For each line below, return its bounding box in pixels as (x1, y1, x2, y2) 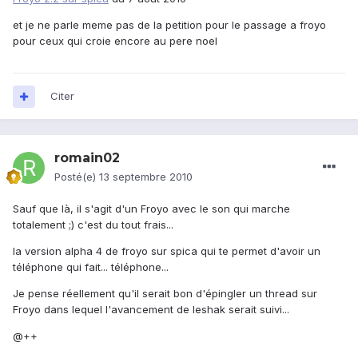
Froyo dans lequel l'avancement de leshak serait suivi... (13, 303, 289, 316)
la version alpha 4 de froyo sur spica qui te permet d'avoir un (13, 245, 320, 258)
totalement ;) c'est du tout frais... (13, 218, 173, 232)
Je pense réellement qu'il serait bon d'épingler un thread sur (13, 287, 317, 300)
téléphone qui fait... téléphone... (13, 261, 169, 274)
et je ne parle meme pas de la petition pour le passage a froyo (13, 18, 326, 32)
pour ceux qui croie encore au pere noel (13, 34, 217, 48)
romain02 (54, 150, 120, 166)
